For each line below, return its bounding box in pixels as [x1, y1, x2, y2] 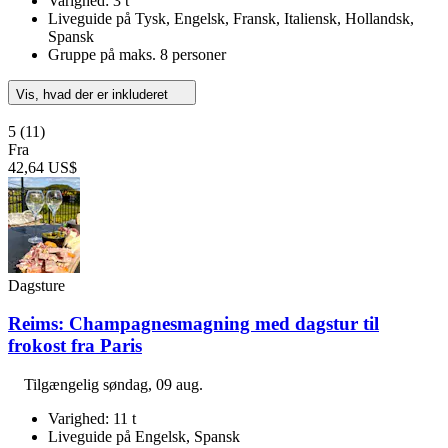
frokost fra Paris [8, 335, 142, 357]
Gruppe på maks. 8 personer [48, 45, 226, 63]
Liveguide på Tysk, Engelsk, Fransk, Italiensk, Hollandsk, [48, 9, 414, 27]
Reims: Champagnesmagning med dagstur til [8, 313, 379, 335]
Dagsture [8, 276, 65, 294]
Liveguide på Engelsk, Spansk [48, 428, 240, 446]
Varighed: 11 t [48, 410, 136, 428]
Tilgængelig [24, 376, 103, 394]
